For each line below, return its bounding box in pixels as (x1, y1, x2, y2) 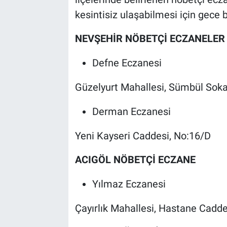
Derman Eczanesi (92, 105, 171, 118)
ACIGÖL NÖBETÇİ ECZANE (74, 153, 196, 166)
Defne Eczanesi (92, 56, 162, 69)
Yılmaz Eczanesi (92, 177, 166, 190)
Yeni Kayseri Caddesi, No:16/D (74, 129, 211, 142)
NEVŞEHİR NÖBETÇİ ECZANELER (74, 32, 225, 45)
